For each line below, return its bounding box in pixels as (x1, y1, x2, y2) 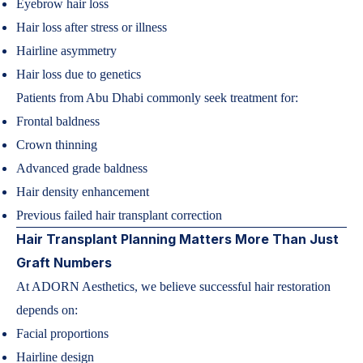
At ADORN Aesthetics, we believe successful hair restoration (16, 280, 331, 293)
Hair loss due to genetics (16, 67, 141, 81)
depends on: (16, 303, 78, 317)
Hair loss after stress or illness (16, 20, 167, 34)
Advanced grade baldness (16, 161, 147, 175)
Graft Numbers (16, 254, 112, 271)
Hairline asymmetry (16, 44, 117, 58)
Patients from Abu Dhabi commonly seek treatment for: (16, 91, 298, 105)
